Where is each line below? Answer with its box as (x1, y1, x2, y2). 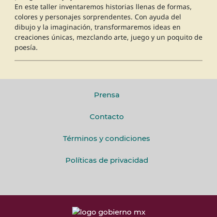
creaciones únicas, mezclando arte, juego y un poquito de (15, 32, 202, 42)
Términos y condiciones (63, 134, 151, 143)
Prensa (93, 90, 120, 100)
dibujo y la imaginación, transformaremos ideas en (15, 22, 181, 32)
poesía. (15, 43, 38, 52)
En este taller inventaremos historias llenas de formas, (15, 2, 192, 12)
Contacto (89, 112, 124, 122)
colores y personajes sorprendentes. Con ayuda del (15, 12, 181, 22)
